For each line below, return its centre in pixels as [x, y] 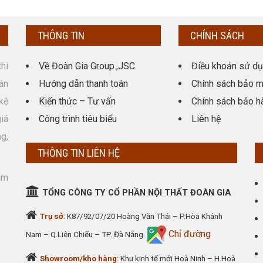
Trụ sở [52, 216]
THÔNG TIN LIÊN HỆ [79, 153]
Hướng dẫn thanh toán [83, 84]
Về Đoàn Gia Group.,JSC [87, 66]
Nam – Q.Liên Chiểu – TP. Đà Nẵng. [85, 235]
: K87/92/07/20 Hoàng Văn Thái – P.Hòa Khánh [143, 216]
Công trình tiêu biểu [78, 119]
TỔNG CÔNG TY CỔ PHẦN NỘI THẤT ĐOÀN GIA [136, 193]
